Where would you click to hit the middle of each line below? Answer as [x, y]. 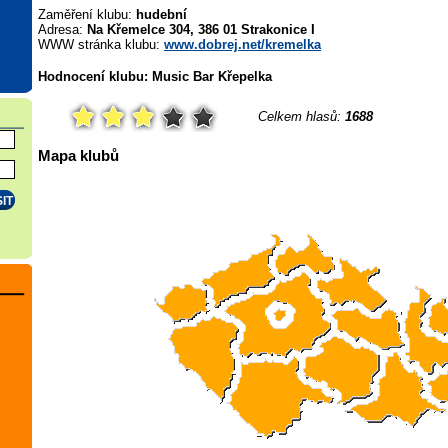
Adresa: [62, 30]
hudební [161, 15]
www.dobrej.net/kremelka [242, 45]
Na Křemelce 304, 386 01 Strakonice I [201, 30]
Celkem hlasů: [301, 116]
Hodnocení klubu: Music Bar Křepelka [155, 77]
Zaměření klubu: [87, 15]
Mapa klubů [78, 155]
